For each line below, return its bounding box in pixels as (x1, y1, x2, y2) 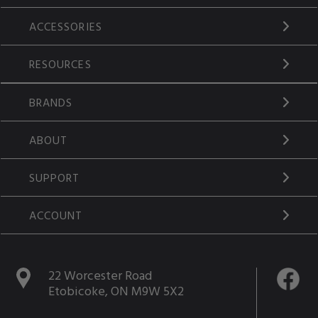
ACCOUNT (28, 207, 83, 224)
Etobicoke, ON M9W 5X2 (48, 281, 184, 301)
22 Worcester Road (48, 265, 152, 285)
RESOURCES (28, 55, 92, 73)
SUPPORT (28, 169, 80, 187)
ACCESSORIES (28, 18, 103, 35)
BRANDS (28, 94, 73, 111)
